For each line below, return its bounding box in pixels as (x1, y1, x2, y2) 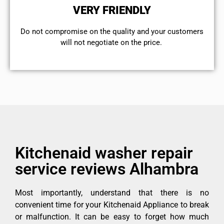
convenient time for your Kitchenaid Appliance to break (15, 200, 209, 210)
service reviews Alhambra (15, 159, 198, 179)
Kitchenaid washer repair (15, 143, 193, 163)
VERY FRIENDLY (73, 3, 151, 16)
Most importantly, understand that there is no (15, 188, 209, 198)
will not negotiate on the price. (60, 37, 164, 47)
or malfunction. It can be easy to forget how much (15, 212, 209, 222)
